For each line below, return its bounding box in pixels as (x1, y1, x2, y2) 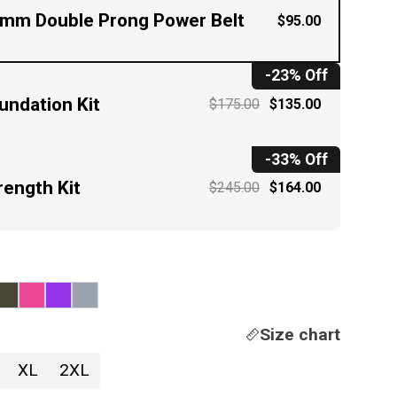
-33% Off (264, 150, 328, 168)
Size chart (260, 323, 340, 345)
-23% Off (264, 66, 328, 85)
